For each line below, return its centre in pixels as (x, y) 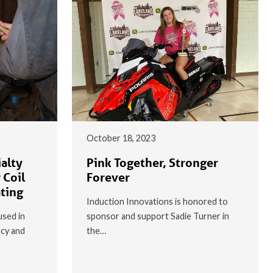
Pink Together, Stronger (152, 162)
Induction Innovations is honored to (157, 201)
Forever (108, 177)
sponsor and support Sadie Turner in (158, 216)
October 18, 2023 (121, 138)
